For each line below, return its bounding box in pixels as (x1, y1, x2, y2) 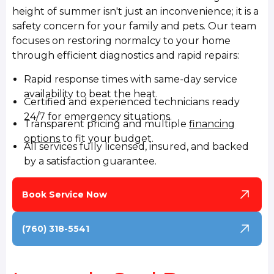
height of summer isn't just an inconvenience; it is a (12, 5, 259, 17)
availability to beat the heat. (24, 88, 158, 100)
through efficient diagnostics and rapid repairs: (12, 49, 240, 61)
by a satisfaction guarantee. (24, 155, 157, 167)
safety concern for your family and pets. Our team (12, 20, 257, 32)
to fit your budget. (60, 133, 154, 145)
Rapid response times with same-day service (24, 73, 238, 85)
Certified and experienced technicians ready (24, 95, 240, 108)
